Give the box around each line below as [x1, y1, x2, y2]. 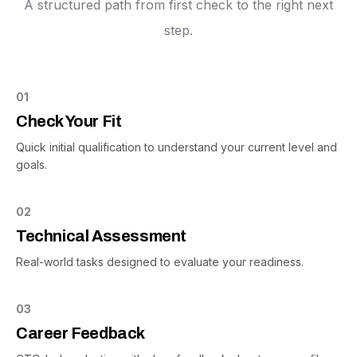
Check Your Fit [16, 112, 122, 130]
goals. [16, 158, 47, 171]
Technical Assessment [16, 227, 186, 245]
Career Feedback [16, 324, 145, 342]
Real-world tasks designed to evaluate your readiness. [16, 255, 304, 269]
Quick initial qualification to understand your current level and [16, 140, 337, 154]
